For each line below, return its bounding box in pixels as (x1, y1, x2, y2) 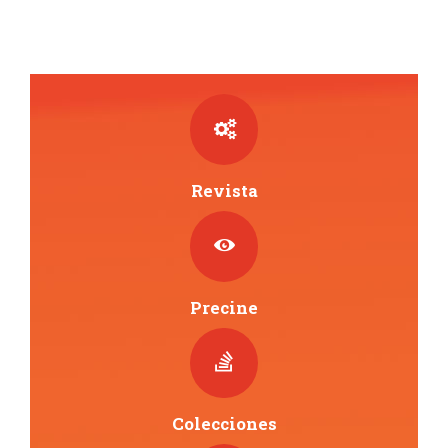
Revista (190, 178, 258, 202)
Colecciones (171, 412, 277, 436)
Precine (190, 295, 258, 319)
